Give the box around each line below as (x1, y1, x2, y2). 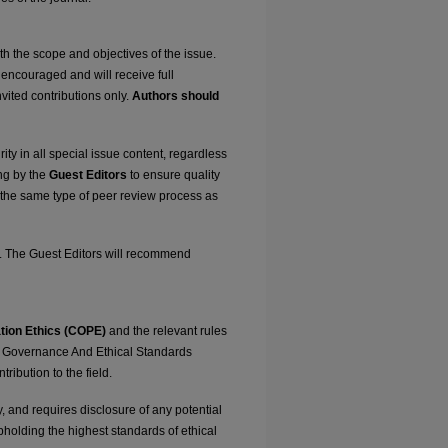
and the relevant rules (106, 323, 227, 338)
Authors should (132, 89, 219, 104)
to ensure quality (127, 168, 220, 182)
